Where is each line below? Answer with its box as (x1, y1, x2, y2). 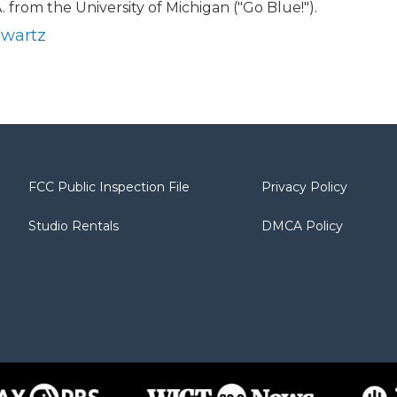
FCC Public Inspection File (28, 179, 190, 195)
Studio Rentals (28, 218, 119, 234)
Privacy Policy (261, 179, 348, 195)
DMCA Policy (261, 218, 344, 234)
